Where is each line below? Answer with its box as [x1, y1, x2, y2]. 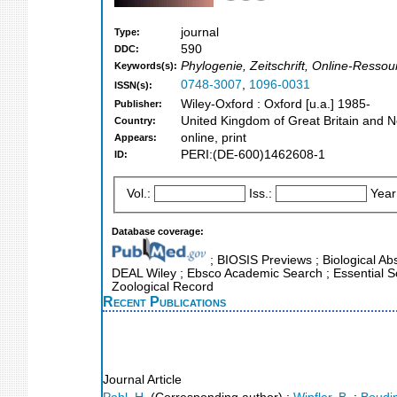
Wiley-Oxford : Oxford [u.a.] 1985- [181, 97, 370, 112]
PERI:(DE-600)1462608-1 [181, 148, 325, 162]
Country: [114, 115, 156, 127]
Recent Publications [103, 292, 226, 309]
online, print [181, 131, 246, 145]
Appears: [114, 132, 157, 144]
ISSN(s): [114, 80, 152, 91]
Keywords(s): [114, 60, 177, 72]
